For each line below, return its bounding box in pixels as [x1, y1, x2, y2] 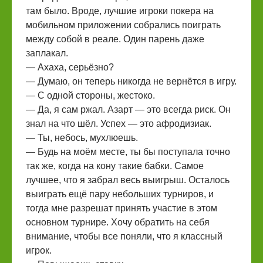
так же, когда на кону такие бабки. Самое [26, 161, 204, 171]
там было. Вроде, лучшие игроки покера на [26, 6, 214, 16]
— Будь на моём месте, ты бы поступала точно [26, 147, 230, 157]
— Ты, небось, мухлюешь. [26, 133, 138, 143]
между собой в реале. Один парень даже [26, 34, 204, 44]
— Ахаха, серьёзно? [26, 62, 114, 72]
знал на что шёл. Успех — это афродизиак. [26, 119, 211, 129]
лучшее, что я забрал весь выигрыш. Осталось [26, 175, 230, 185]
